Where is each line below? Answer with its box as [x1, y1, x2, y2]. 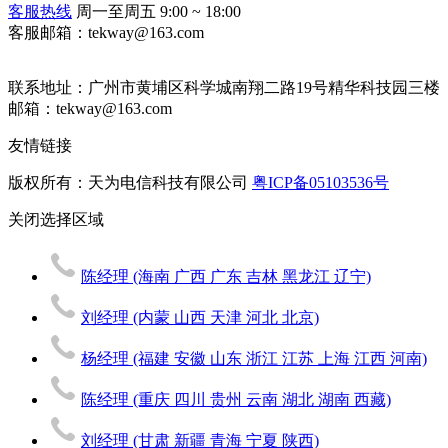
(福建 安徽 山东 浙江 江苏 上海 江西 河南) [133, 349, 427, 367]
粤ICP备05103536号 [252, 173, 389, 191]
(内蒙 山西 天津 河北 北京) [133, 308, 319, 326]
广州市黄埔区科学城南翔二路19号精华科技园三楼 [88, 78, 440, 96]
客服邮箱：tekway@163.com [8, 23, 204, 41]
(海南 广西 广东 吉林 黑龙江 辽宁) [133, 267, 371, 285]
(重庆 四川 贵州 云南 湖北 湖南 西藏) [133, 390, 391, 408]
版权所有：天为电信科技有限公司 [8, 173, 252, 191]
